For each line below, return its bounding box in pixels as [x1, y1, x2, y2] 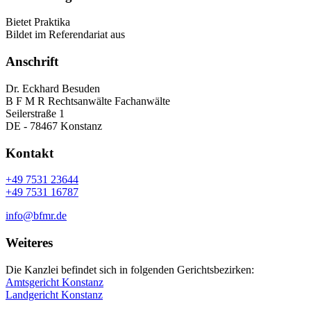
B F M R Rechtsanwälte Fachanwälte [6, 94, 170, 107]
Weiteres [6, 235, 53, 250]
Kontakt [6, 145, 53, 160]
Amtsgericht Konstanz [6, 276, 103, 288]
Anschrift [6, 54, 58, 69]
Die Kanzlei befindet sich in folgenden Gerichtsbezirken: [6, 263, 254, 276]
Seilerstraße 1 [6, 107, 65, 119]
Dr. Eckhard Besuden [6, 82, 100, 94]
